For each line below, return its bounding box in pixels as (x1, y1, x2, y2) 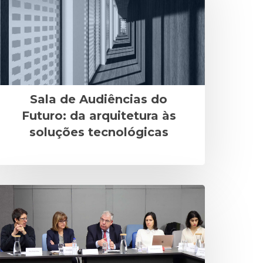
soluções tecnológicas (29, 125, 168, 140)
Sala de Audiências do (30, 92, 167, 107)
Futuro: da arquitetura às (21, 109, 176, 123)
